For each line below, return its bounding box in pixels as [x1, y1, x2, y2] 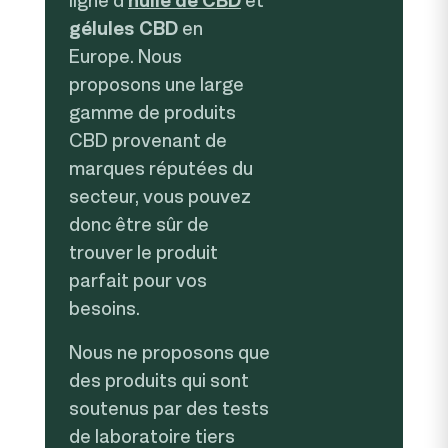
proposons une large [69, 71, 244, 97]
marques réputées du [69, 155, 253, 181]
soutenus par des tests [69, 395, 269, 421]
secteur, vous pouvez [69, 183, 251, 209]
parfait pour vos [69, 267, 207, 293]
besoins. [69, 295, 140, 321]
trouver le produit [69, 239, 218, 265]
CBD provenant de [69, 127, 227, 153]
